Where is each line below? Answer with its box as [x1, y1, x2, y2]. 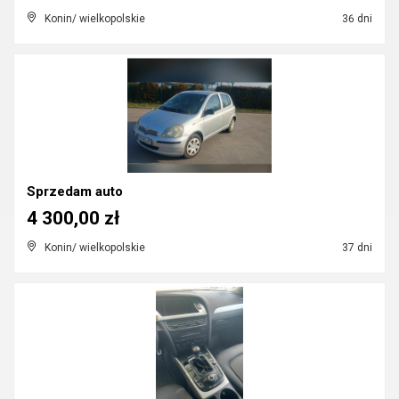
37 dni [339, 241, 372, 254]
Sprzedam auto [27, 183, 123, 199]
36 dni [339, 12, 372, 25]
